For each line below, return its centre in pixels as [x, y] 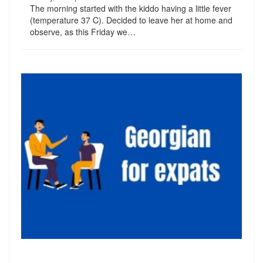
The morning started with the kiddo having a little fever [131, 9]
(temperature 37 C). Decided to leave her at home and [131, 20]
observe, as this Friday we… [83, 32]
